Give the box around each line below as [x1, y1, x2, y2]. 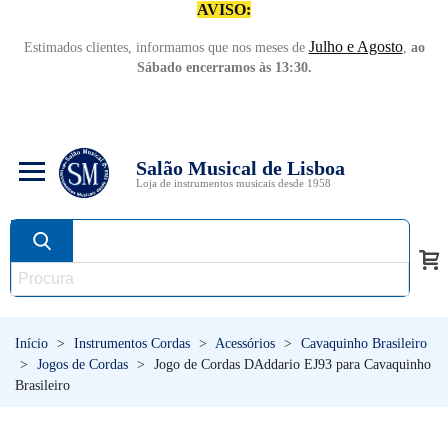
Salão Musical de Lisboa [136, 156, 345, 179]
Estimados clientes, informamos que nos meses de [23, 40, 309, 55]
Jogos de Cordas [37, 357, 128, 372]
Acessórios [215, 336, 275, 351]
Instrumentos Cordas [74, 336, 190, 351]
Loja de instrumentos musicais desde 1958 [136, 176, 331, 189]
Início [15, 336, 48, 351]
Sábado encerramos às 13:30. [136, 60, 312, 75]
